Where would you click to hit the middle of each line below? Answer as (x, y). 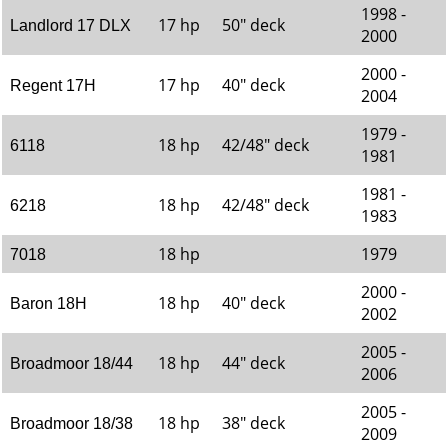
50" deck (253, 25)
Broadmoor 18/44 (71, 363)
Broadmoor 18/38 (71, 423)
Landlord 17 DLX (70, 25)
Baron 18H (48, 303)
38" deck (253, 423)
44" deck (253, 363)
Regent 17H (53, 85)
